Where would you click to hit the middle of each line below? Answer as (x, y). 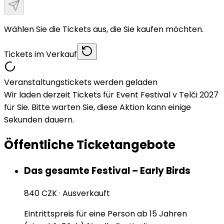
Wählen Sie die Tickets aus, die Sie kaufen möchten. (104, 29)
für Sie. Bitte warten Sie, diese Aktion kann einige (97, 107)
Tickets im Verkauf (40, 54)
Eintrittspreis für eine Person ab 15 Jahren (105, 214)
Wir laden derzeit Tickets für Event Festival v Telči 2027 (111, 94)
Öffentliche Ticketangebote (90, 144)
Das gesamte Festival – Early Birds (107, 170)
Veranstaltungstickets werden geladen (81, 82)
